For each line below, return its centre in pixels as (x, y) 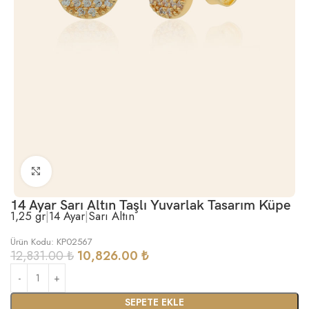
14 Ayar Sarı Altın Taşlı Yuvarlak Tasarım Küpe (150, 205)
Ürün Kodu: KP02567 (51, 241)
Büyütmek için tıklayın (95, 171)
